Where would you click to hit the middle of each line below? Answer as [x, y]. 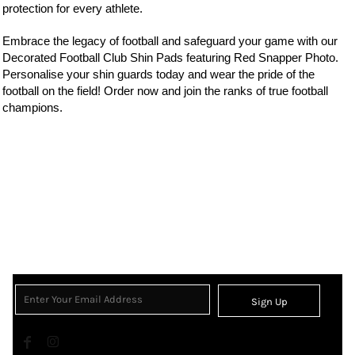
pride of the [286, 74]
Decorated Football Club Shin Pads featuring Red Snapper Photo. [170, 57]
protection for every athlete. [72, 8]
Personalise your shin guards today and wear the [130, 74]
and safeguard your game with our [249, 41]
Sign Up [269, 302]
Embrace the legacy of [62, 41]
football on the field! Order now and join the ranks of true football [165, 91]
